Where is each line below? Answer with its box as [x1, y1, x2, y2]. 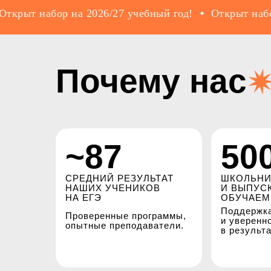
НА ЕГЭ [65, 192, 102, 203]
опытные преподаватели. [65, 220, 184, 230]
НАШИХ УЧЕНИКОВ [65, 183, 160, 193]
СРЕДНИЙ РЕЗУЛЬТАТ [65, 173, 174, 183]
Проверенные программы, [65, 211, 186, 221]
